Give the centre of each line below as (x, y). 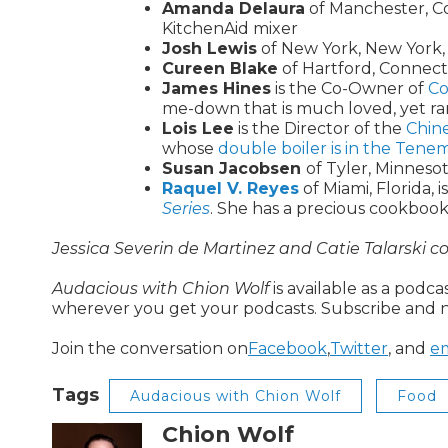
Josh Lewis (209, 48)
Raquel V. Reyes (230, 188)
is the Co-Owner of (349, 88)
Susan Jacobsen (234, 168)
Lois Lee (198, 128)
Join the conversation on (150, 348)
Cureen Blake (220, 68)
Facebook (287, 348)
